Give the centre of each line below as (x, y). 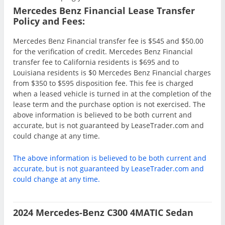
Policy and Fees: (49, 21)
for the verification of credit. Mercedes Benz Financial (103, 51)
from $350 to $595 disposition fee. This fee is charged (103, 83)
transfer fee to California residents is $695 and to (96, 62)
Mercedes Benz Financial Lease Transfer (104, 10)
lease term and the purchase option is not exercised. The (109, 104)
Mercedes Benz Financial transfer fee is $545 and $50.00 (108, 41)
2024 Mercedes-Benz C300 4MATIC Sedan (103, 212)
